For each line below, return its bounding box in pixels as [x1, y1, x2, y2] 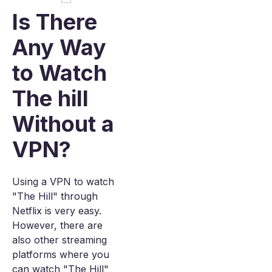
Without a [12, 110, 114, 137]
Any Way [12, 34, 106, 61]
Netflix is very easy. [12, 205, 101, 217]
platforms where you [12, 248, 109, 260]
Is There [12, 8, 97, 35]
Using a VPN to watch [12, 175, 114, 188]
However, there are [12, 219, 103, 231]
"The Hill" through [12, 190, 98, 202]
